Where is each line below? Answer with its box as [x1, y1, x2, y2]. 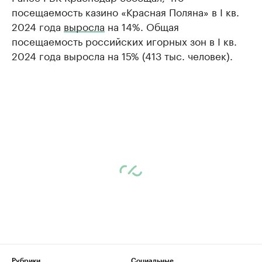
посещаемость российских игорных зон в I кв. [12, 33, 237, 48]
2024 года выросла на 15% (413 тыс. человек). [12, 47, 233, 63]
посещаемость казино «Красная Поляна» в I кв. [12, 4, 239, 19]
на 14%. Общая [105, 18, 179, 33]
